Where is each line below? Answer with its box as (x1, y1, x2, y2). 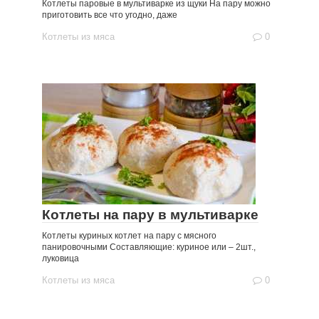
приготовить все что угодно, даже (42, 10, 177, 20)
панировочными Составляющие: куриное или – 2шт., (42, 242, 256, 252)
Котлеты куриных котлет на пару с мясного (42, 231, 216, 241)
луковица (42, 253, 79, 263)
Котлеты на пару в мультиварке (42, 207, 258, 222)
